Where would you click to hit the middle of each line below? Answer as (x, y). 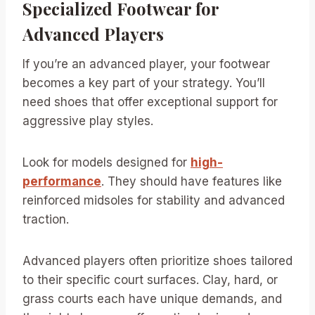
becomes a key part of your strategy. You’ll (144, 83)
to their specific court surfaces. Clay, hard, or (150, 280)
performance (62, 181)
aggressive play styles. (88, 121)
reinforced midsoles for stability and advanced (154, 200)
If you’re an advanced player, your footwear (146, 64)
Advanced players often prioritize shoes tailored (157, 261)
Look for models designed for (107, 162)
